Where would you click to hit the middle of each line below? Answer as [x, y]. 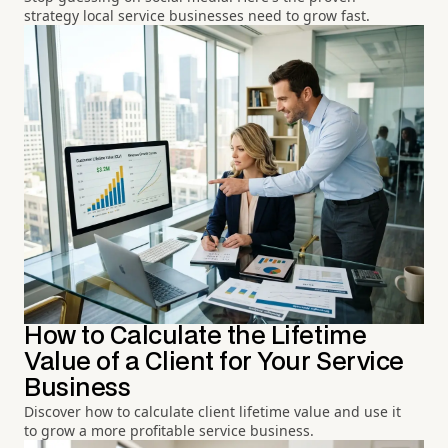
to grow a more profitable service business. [169, 430]
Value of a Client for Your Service [214, 362]
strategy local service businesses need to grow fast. [197, 16]
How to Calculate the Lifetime [195, 336]
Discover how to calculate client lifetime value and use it [212, 411]
